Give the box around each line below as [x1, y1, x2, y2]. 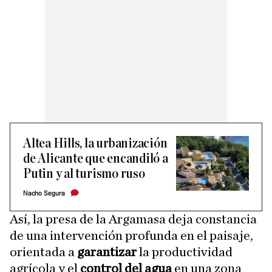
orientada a [10, 245, 77, 259]
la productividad [139, 245, 233, 259]
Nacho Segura [23, 189, 65, 197]
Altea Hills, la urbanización [23, 137, 168, 151]
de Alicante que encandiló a [23, 152, 168, 166]
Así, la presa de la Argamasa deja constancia [10, 212, 257, 226]
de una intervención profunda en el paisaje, [10, 229, 253, 242]
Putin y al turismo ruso [23, 167, 145, 181]
